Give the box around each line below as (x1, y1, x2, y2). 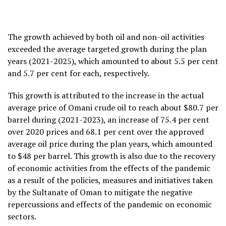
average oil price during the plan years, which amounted (8, 138, 212, 150)
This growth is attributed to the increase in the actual (8, 90, 204, 101)
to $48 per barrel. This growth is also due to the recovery (8, 150, 215, 162)
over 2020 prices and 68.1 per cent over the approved (8, 126, 204, 138)
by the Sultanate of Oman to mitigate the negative (8, 187, 192, 198)
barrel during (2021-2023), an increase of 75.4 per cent (8, 114, 209, 126)
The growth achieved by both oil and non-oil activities (8, 31, 204, 43)
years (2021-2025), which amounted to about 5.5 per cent (8, 55, 218, 67)
